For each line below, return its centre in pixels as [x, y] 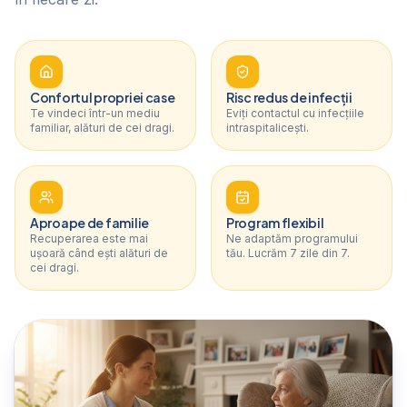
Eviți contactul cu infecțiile [295, 113]
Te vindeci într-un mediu [95, 113]
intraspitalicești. [268, 128]
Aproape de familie [89, 223]
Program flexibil [275, 223]
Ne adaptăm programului [292, 238]
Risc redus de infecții [289, 97]
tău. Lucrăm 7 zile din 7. [288, 253]
